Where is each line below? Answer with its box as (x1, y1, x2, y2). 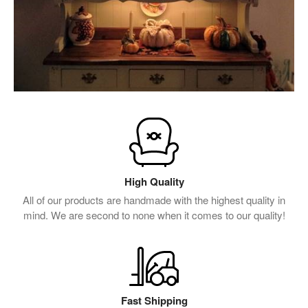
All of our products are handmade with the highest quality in (23, 192, 285, 207)
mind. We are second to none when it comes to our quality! (23, 207, 285, 222)
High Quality (124, 173, 184, 189)
